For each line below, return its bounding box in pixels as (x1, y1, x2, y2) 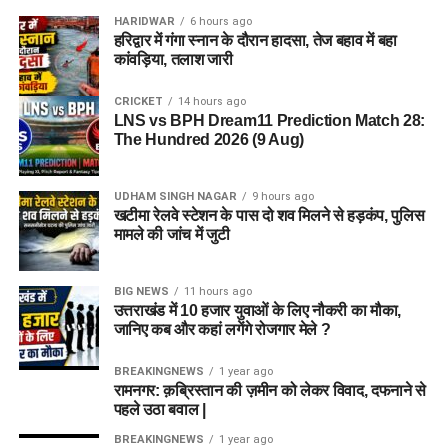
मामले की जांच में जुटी (113, 225, 230, 243)
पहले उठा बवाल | (113, 400, 206, 418)
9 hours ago (251, 189, 314, 203)
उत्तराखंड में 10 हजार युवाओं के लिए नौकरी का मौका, (113, 301, 402, 319)
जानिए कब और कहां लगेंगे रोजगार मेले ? (113, 320, 331, 338)
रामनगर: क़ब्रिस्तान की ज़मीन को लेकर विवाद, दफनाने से (113, 381, 427, 399)
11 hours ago (183, 284, 252, 298)
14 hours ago (177, 94, 246, 108)
